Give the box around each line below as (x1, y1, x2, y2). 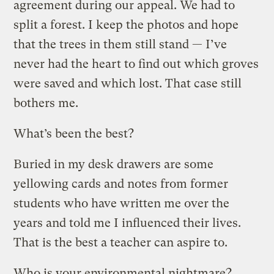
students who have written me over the (13, 196, 230, 210)
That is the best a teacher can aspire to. (13, 235, 228, 250)
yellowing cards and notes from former (13, 176, 229, 191)
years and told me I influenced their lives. (13, 215, 242, 230)
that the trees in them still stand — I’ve (13, 37, 228, 51)
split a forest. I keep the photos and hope (13, 17, 239, 32)
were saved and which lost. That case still (13, 76, 242, 91)
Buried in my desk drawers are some (13, 157, 214, 171)
